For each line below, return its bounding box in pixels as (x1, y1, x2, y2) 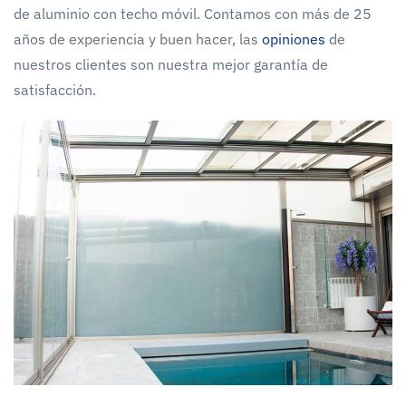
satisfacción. (14, 80, 96, 99)
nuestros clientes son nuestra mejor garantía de (14, 54, 328, 73)
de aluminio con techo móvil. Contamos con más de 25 (14, 4, 372, 23)
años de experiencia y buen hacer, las (14, 29, 262, 48)
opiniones (262, 29, 325, 48)
